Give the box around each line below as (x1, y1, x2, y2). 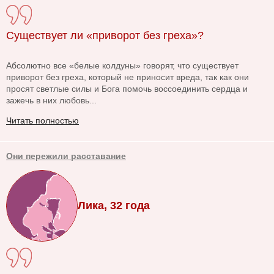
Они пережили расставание (6, 151, 126, 161)
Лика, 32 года (78, 199, 150, 212)
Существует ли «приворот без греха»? (6, 29, 204, 42)
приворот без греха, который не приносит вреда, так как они (6, 72, 249, 83)
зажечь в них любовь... (6, 95, 97, 106)
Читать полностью (6, 116, 79, 126)
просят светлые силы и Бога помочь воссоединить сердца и (6, 84, 248, 94)
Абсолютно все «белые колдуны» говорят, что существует (6, 61, 239, 71)
